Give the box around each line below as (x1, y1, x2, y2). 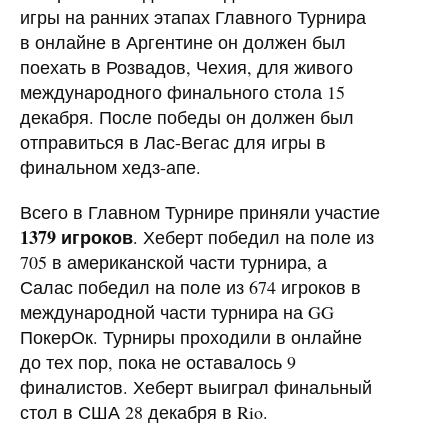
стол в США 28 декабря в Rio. (20, 399, 268, 424)
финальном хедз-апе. (20, 154, 201, 179)
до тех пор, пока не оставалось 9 (20, 349, 296, 374)
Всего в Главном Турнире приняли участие (20, 199, 380, 224)
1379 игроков (20, 223, 133, 250)
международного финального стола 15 (20, 79, 345, 104)
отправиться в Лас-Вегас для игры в (20, 129, 326, 154)
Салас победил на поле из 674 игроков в (20, 274, 361, 299)
